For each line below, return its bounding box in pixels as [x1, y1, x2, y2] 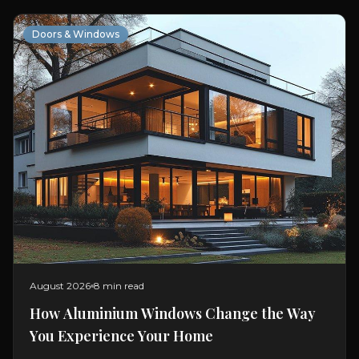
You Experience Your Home [30, 325, 213, 345]
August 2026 [30, 279, 91, 292]
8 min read [94, 279, 144, 292]
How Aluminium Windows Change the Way [30, 303, 316, 323]
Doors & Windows [32, 28, 119, 40]
